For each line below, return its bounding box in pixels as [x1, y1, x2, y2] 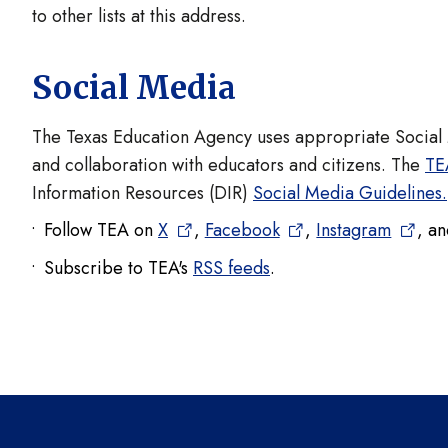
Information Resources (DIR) [32, 180, 253, 206]
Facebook [204, 217, 280, 243]
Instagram [316, 217, 392, 243]
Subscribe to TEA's [44, 255, 193, 281]
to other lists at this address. [32, 3, 246, 29]
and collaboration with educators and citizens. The [32, 152, 425, 178]
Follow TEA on [44, 217, 158, 243]
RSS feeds [193, 255, 270, 281]
